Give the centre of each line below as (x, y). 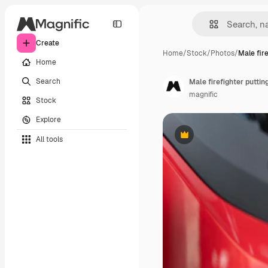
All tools (49, 139)
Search (48, 81)
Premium (199, 139)
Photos (223, 53)
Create (48, 43)
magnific (203, 95)
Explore (48, 119)
